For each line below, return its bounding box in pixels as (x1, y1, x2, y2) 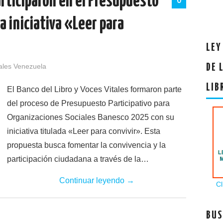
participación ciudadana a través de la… (7, 155, 149, 163)
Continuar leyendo (59, 176, 126, 185)
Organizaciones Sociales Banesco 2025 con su (7, 113, 174, 121)
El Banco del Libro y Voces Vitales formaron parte (7, 85, 182, 94)
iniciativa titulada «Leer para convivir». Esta (7, 127, 160, 135)
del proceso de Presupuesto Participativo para (7, 99, 170, 108)
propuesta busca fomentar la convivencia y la (7, 141, 166, 149)
